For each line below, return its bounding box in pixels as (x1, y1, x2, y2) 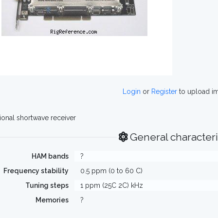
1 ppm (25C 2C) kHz (80, 182, 143, 189)
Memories (35, 196, 69, 204)
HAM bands (31, 152, 69, 160)
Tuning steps (25, 182, 69, 189)
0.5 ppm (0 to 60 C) (80, 167, 143, 175)
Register (151, 88, 177, 95)
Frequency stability (3, 167, 69, 175)
